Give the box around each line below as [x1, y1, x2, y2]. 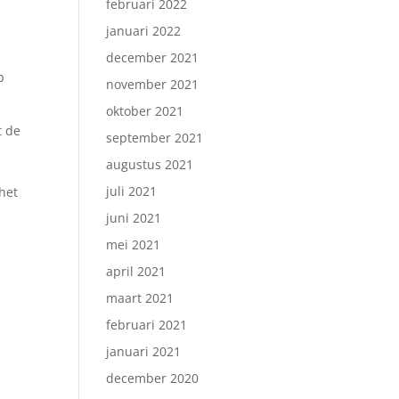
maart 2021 [106, 289, 175, 306]
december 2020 [106, 370, 199, 387]
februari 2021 [106, 316, 188, 333]
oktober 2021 [106, 102, 184, 119]
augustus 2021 [106, 156, 194, 173]
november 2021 [106, 76, 199, 93]
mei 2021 [106, 236, 161, 253]
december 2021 [106, 49, 199, 66]
